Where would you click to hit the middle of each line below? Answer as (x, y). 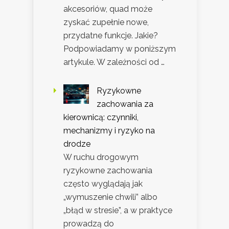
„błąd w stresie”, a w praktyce (118, 211)
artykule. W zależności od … (114, 62)
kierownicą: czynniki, (101, 118)
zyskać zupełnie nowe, (106, 22)
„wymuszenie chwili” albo (110, 197)
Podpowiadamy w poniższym (120, 49)
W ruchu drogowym (101, 157)
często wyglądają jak (103, 184)
